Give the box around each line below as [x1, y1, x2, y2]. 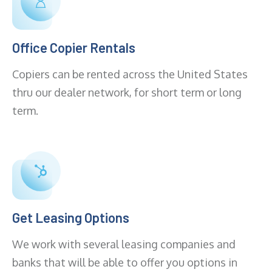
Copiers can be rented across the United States [12, 67, 248, 81]
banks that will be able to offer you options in [12, 256, 237, 270]
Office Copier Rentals [12, 39, 135, 56]
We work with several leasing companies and [12, 237, 236, 251]
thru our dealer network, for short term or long [12, 86, 242, 100]
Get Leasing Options [12, 209, 129, 226]
